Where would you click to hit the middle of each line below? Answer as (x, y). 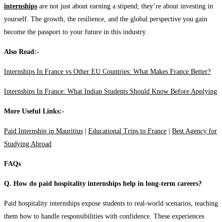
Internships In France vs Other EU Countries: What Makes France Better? (107, 71)
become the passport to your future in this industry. (76, 32)
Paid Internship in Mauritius (43, 131)
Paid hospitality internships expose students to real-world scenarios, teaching (111, 203)
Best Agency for (194, 131)
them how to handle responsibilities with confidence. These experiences (104, 216)
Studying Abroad (28, 144)
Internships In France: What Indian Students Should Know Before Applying (111, 91)
